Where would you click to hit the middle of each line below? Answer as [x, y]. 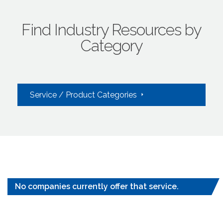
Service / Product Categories [84, 95]
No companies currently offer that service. [97, 186]
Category [111, 45]
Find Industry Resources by [111, 29]
